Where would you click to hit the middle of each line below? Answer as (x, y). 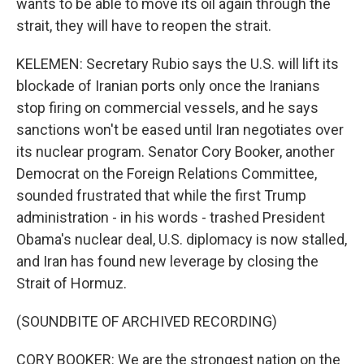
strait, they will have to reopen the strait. (144, 26)
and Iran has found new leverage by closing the (167, 261)
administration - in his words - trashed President (171, 217)
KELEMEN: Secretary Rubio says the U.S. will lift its (178, 64)
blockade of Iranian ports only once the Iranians (168, 86)
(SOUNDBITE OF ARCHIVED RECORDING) (147, 321)
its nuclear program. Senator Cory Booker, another (175, 152)
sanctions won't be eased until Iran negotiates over (180, 130)
